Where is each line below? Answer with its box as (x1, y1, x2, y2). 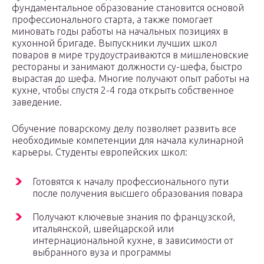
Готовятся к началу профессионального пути (32, 176, 229, 187)
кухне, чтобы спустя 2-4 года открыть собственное (12, 84, 234, 95)
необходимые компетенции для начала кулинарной (12, 134, 243, 146)
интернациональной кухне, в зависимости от (32, 235, 233, 246)
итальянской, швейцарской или (32, 223, 174, 234)
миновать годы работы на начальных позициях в (12, 25, 228, 37)
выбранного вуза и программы (32, 246, 171, 258)
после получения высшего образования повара (32, 187, 243, 199)
